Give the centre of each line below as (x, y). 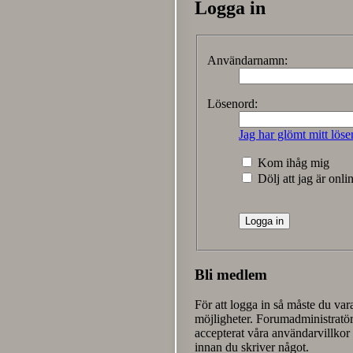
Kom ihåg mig (292, 162)
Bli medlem (231, 274)
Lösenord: (232, 103)
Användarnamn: (247, 60)
